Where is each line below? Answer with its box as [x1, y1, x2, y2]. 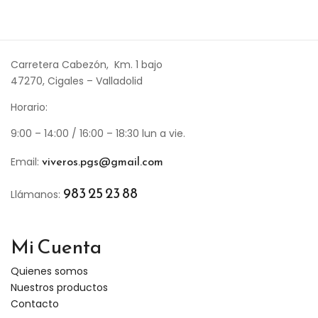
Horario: [11, 100, 48, 115]
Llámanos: [11, 187, 63, 202]
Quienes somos [11, 264, 88, 279]
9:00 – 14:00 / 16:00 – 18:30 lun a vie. [11, 126, 185, 141]
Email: [11, 155, 42, 170]
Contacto [11, 297, 59, 312]
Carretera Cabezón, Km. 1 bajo [11, 57, 163, 72]
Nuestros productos [11, 280, 108, 295]
